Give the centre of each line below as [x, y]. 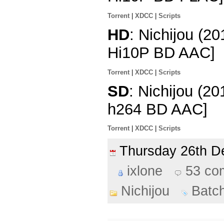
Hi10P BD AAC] [161, 52]
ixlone [145, 171]
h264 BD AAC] [157, 109]
